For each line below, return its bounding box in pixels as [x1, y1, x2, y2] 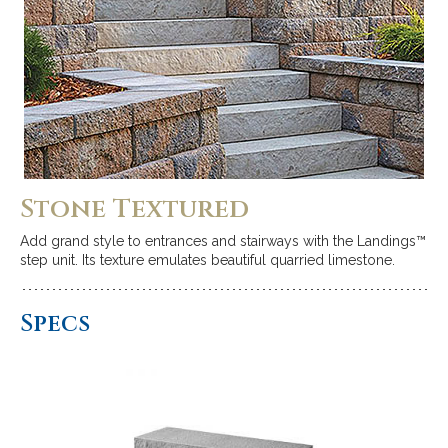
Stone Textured [20, 192, 249, 227]
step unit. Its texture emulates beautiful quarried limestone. [20, 252, 395, 268]
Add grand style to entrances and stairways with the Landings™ [20, 233, 426, 249]
